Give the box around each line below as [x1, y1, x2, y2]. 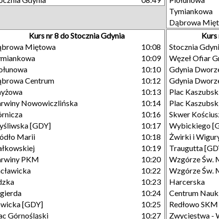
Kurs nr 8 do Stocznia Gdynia [29, 31, 125, 40]
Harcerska [169, 177, 205, 186]
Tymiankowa [169, 6, 213, 16]
